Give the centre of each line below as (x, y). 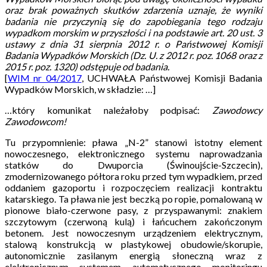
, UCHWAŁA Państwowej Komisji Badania (172, 77)
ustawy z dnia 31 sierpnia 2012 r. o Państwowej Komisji (133, 44)
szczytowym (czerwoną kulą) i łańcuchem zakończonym (133, 221)
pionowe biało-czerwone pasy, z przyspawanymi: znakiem (133, 210)
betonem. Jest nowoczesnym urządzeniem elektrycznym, (133, 232)
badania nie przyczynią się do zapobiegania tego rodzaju (133, 21)
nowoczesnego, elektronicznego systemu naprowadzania (133, 153)
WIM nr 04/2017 (45, 77)
